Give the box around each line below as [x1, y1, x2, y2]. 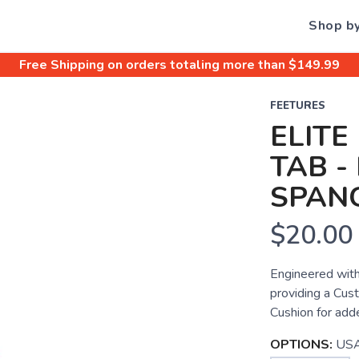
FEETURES [269, 99, 325, 113]
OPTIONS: [269, 336, 333, 353]
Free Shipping [19, 56, 104, 74]
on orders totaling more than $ [104, 56, 296, 74]
